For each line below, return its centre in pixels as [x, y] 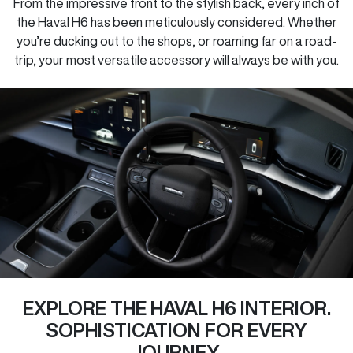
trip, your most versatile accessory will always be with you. [176, 60]
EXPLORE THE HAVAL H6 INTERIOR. [176, 308]
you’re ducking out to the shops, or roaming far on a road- [176, 41]
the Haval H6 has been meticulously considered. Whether [176, 22]
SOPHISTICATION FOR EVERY [176, 330]
